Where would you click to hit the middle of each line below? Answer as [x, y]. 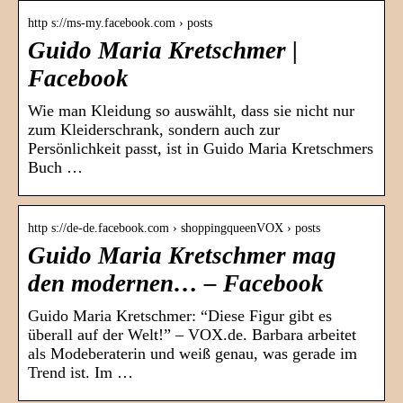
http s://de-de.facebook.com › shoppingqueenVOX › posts [174, 228]
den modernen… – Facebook [176, 284]
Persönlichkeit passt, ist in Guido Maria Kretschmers [201, 149]
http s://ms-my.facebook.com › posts [120, 23]
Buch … [55, 168]
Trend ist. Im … [81, 373]
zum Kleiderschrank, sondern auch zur [154, 130]
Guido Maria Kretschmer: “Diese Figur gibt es [180, 316]
